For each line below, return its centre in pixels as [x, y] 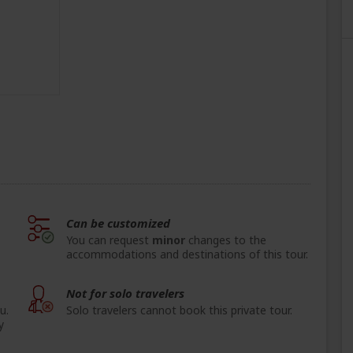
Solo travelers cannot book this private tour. [179, 310]
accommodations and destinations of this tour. [187, 255]
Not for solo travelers [125, 294]
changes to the [226, 240]
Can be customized [118, 223]
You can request [109, 240]
